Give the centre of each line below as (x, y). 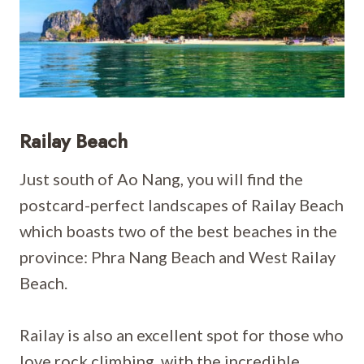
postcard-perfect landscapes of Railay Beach (182, 205)
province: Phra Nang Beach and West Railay (178, 257)
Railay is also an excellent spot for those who (182, 335)
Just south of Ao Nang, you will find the (161, 179)
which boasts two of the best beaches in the (178, 231)
